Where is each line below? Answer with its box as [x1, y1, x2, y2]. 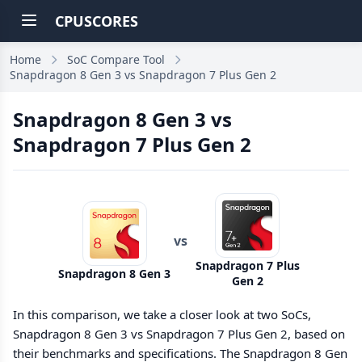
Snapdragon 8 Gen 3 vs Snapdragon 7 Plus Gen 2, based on [13, 326, 345, 342]
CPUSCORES [55, 11, 138, 31]
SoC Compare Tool [67, 52, 165, 67]
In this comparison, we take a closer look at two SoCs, [13, 306, 311, 322]
